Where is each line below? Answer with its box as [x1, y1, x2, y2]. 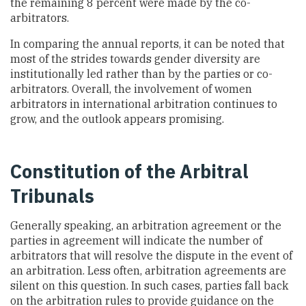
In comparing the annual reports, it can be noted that [10, 36, 285, 51]
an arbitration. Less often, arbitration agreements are [10, 263, 286, 277]
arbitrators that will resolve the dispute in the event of [10, 248, 292, 262]
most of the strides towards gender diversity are [10, 51, 260, 66]
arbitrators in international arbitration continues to [10, 96, 277, 111]
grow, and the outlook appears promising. [10, 111, 224, 126]
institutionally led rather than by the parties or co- [10, 66, 273, 81]
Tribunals [10, 184, 94, 208]
